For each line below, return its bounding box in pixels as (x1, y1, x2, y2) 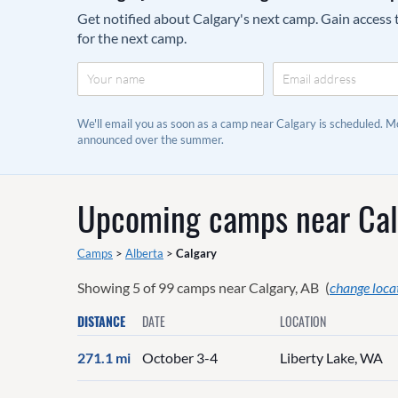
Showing (77, 278, 132, 296)
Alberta (125, 245, 163, 260)
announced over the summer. (77, 131, 224, 147)
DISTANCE (77, 311, 125, 330)
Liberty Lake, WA (280, 349, 384, 367)
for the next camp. (77, 28, 187, 46)
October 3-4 (142, 349, 218, 367)
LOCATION (280, 311, 327, 330)
